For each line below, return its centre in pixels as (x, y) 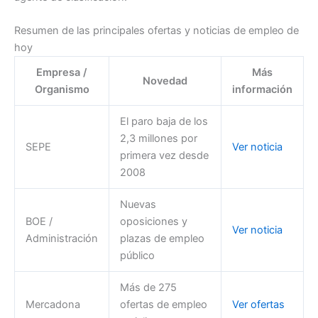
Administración (61, 239)
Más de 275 (148, 288)
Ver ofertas (258, 305)
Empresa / (62, 73)
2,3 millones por (158, 139)
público (137, 256)
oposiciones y (153, 222)
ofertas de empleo (163, 305)
